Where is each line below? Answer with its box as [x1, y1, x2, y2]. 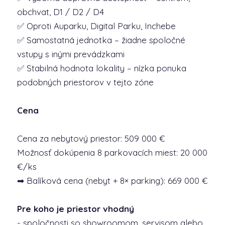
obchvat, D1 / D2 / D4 [17, 7, 104, 17]
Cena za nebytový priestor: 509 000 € [17, 133, 165, 144]
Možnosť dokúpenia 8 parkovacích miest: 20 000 [17, 147, 207, 158]
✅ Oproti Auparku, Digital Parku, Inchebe [17, 21, 176, 31]
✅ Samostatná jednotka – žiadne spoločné [17, 35, 185, 45]
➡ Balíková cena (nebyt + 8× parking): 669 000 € [17, 175, 208, 186]
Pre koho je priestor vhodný [17, 203, 134, 214]
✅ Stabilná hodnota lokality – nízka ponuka [17, 63, 186, 73]
